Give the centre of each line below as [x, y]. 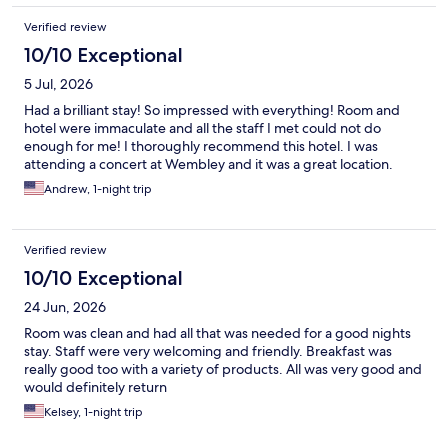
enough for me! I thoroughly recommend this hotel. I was [201, 146]
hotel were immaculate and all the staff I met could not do [202, 128]
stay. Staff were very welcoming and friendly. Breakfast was [208, 351]
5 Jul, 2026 [58, 84]
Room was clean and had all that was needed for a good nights [217, 333]
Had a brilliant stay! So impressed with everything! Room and [212, 110]
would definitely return [95, 387]
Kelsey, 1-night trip [93, 412]
